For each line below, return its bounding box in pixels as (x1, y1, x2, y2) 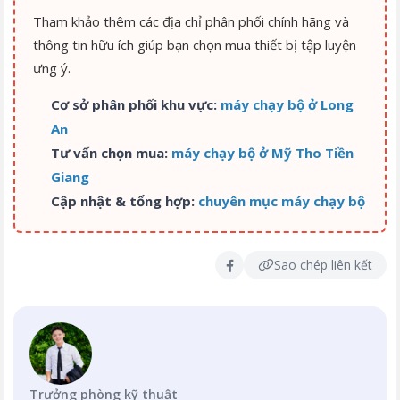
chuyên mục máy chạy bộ (198, 192, 365, 211)
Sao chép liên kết (274, 256, 372, 274)
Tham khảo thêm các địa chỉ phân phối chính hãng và (33, 12, 349, 31)
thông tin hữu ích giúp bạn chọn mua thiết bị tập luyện (33, 36, 356, 54)
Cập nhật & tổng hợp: (51, 192, 195, 211)
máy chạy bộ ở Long (221, 96, 354, 114)
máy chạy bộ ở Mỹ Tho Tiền (171, 144, 354, 162)
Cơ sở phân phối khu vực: (51, 96, 217, 114)
